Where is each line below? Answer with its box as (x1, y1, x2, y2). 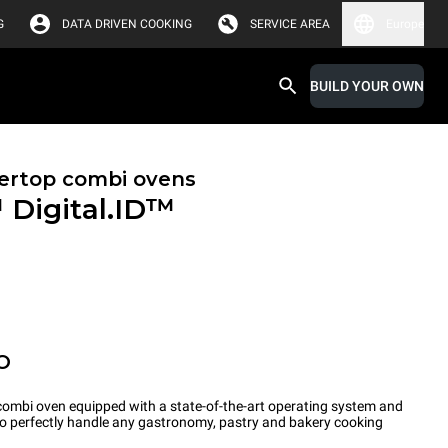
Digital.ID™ (12, 192, 175, 226)
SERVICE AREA (250, 17, 330, 31)
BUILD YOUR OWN (310, 78, 424, 94)
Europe (386, 17, 424, 31)
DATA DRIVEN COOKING (62, 17, 192, 31)
